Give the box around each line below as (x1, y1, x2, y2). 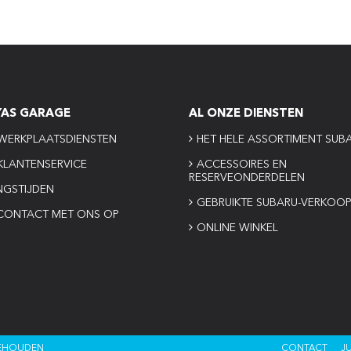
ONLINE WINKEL (197, 223, 279, 234)
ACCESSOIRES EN (197, 159, 288, 171)
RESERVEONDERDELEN (189, 172, 306, 184)
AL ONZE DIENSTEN (189, 108, 304, 121)
